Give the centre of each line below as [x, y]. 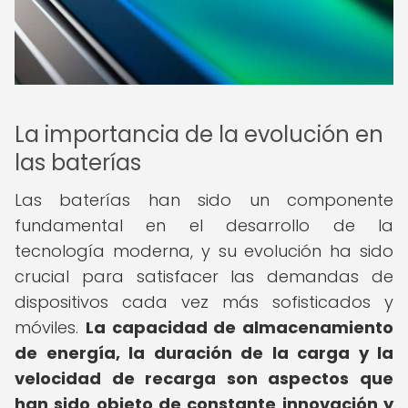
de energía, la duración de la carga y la [204, 353]
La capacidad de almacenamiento [239, 327]
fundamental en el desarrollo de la [204, 225]
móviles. [50, 327]
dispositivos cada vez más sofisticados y [204, 302]
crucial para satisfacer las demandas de [204, 276]
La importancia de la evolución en [199, 134]
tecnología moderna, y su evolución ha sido [204, 251]
